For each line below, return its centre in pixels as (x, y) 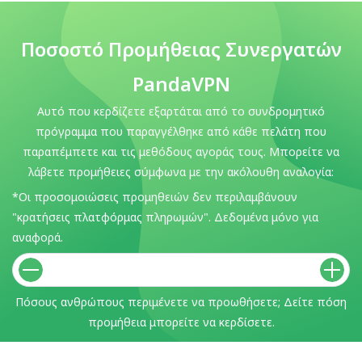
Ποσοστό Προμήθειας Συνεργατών (181, 49)
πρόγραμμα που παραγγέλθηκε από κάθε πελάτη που (181, 131)
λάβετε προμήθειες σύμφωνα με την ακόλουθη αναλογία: (181, 172)
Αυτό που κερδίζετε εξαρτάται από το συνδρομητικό (181, 111)
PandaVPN (181, 84)
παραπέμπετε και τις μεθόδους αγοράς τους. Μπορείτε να (181, 152)
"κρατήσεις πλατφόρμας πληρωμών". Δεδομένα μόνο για (165, 217)
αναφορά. (38, 238)
